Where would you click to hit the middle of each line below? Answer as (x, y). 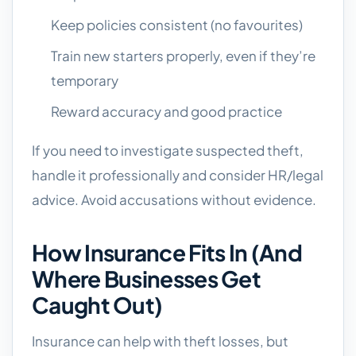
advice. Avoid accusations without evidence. (174, 199)
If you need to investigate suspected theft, (168, 150)
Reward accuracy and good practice (166, 111)
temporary (85, 80)
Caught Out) (97, 305)
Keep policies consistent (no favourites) (177, 25)
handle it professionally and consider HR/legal (178, 175)
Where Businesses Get (146, 279)
